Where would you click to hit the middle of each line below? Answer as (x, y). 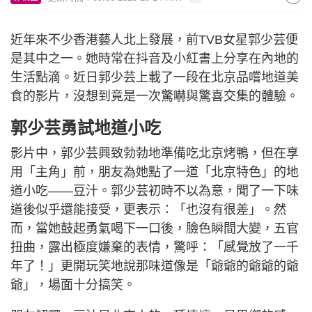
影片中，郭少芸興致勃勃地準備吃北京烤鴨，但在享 (155, 153)
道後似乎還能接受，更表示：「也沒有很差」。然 (148, 210)
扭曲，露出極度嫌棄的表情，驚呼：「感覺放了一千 (155, 247)
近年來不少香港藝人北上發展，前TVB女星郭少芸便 (154, 40)
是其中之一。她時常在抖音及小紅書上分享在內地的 (155, 58)
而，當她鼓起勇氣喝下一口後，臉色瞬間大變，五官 (155, 228)
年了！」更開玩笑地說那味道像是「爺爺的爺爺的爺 (155, 266)
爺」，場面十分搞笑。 (73, 285)
